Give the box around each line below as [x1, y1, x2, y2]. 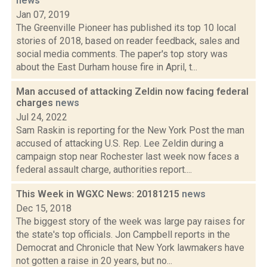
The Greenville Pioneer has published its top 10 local [16, 22, 236, 33]
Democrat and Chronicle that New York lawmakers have [16, 242, 244, 253]
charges [16, 97, 55, 108]
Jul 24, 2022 [16, 111, 67, 123]
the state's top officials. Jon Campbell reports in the [16, 229, 230, 240]
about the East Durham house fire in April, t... [16, 61, 197, 73]
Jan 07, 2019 [16, 9, 70, 20]
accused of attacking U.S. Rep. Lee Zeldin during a [16, 138, 223, 149]
